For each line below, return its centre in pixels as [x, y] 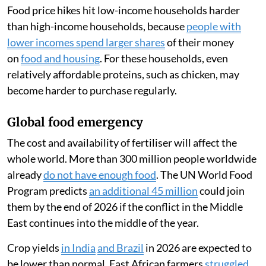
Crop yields [34, 248]
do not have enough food [100, 175]
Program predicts [48, 191]
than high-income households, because [97, 26]
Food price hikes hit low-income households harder [123, 10]
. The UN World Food [204, 175]
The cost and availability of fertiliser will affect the [122, 142]
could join [221, 191]
